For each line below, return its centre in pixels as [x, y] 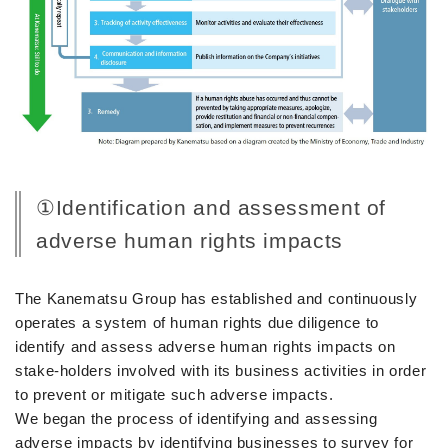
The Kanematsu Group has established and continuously [216, 298]
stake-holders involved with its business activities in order [221, 370]
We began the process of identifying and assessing [196, 418]
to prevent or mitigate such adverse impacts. [174, 394]
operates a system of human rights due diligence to [197, 322]
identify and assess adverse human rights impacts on [205, 346]
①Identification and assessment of [211, 207]
